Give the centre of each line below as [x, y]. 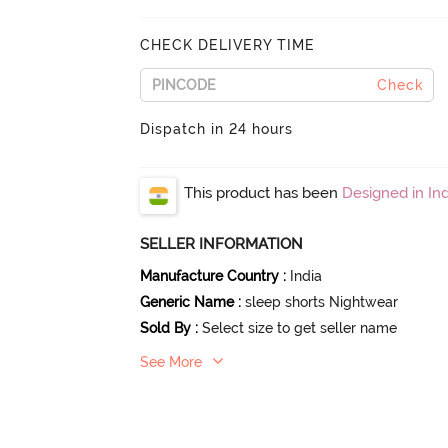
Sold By [166, 328]
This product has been [263, 193]
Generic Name [187, 302]
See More [171, 362]
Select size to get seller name [300, 328]
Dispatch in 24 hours [217, 129]
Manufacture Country [210, 276]
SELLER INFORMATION [222, 244]
